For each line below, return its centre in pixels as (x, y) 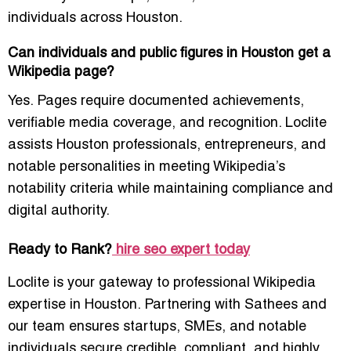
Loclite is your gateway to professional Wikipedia (162, 283)
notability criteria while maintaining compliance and (170, 189)
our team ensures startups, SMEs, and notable (157, 327)
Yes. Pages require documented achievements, (156, 101)
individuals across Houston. (95, 18)
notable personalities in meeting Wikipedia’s (147, 167)
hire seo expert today (183, 250)
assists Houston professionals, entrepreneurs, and (167, 145)
